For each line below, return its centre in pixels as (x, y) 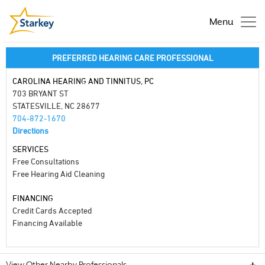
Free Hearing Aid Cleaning (59, 174)
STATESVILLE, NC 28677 (56, 106)
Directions (30, 130)
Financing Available (47, 223)
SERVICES (30, 149)
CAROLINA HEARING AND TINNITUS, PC (83, 81)
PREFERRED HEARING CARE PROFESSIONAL (132, 58)
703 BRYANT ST (41, 93)
